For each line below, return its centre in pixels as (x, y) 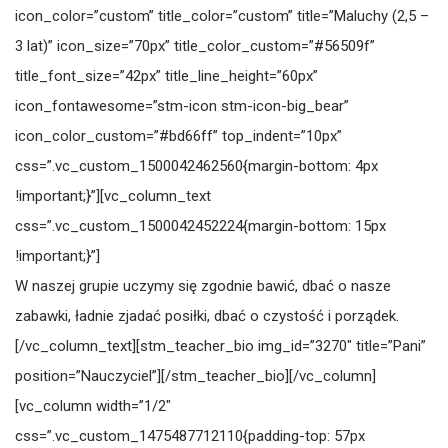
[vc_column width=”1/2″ (93, 406)
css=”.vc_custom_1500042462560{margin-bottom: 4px (196, 166)
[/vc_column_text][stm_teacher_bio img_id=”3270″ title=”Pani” (220, 346)
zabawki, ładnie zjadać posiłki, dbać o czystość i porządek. (207, 316)
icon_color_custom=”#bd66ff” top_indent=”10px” (178, 136)
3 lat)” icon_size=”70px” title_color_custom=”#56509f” (195, 46)
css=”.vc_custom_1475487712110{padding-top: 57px (190, 436)
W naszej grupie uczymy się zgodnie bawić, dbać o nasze (203, 286)
